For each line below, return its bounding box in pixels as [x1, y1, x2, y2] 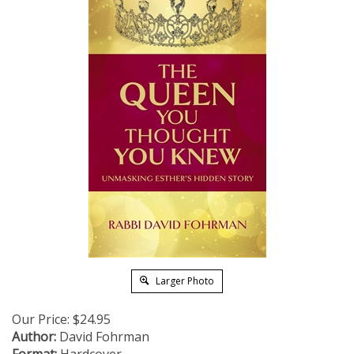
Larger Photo [153, 274, 214, 288]
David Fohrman [56, 328, 149, 345]
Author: [12, 328, 56, 345]
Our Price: [12, 311, 70, 328]
